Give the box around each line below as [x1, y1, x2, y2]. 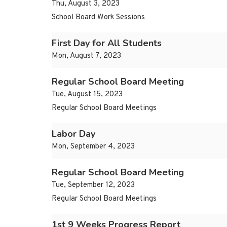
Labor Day [52, 128, 95, 140]
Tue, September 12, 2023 [52, 180, 135, 191]
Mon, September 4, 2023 [52, 142, 135, 152]
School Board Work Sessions [52, 13, 145, 23]
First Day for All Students [52, 37, 162, 50]
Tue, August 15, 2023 [52, 90, 123, 100]
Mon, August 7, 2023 [52, 51, 121, 61]
